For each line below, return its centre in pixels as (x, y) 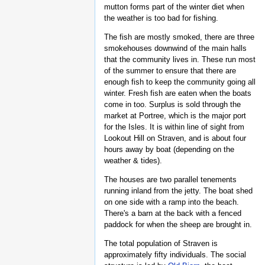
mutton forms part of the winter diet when (174, 7)
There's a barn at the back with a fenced (173, 214)
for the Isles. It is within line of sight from (174, 127)
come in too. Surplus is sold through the (172, 105)
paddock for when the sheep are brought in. (178, 225)
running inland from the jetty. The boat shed (178, 191)
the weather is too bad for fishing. (161, 18)
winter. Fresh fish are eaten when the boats (178, 93)
